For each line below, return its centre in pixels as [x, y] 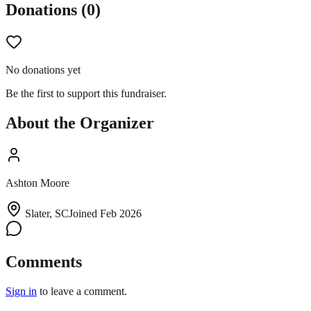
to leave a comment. [83, 292]
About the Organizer [80, 123]
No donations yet [43, 69]
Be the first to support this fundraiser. [86, 93]
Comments [44, 262]
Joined [84, 213]
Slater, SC [47, 213]
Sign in [21, 292]
